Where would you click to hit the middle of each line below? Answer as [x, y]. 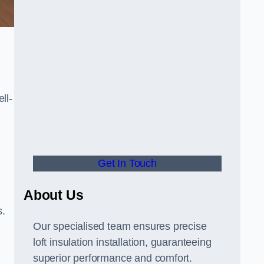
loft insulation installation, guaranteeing [122, 242]
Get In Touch [127, 163]
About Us [54, 195]
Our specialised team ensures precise [120, 226]
